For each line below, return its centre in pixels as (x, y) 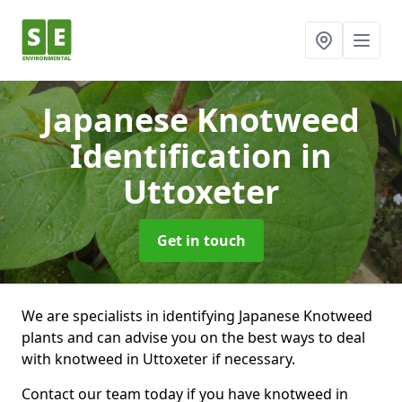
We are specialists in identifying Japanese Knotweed (197, 316)
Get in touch (201, 240)
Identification (185, 156)
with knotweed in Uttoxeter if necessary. (158, 359)
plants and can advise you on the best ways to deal (193, 337)
